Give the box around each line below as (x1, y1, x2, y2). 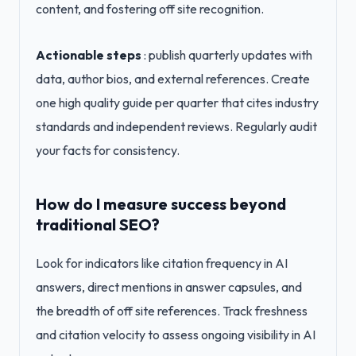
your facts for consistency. (36, 142, 180, 158)
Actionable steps (36, 47, 141, 63)
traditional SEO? (36, 215, 160, 234)
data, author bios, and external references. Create (36, 71, 310, 87)
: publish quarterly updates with (141, 47, 312, 63)
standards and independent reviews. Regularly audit (36, 118, 317, 134)
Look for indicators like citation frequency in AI (36, 255, 288, 271)
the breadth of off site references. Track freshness (36, 303, 308, 319)
